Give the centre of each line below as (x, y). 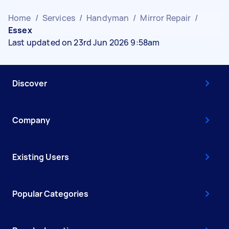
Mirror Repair (166, 18)
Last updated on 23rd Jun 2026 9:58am (84, 42)
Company (31, 120)
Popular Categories (50, 194)
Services (59, 18)
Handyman (108, 18)
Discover (30, 83)
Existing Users (41, 157)
